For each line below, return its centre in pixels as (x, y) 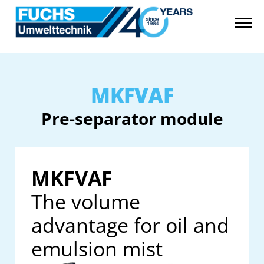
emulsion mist (97, 249)
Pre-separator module (132, 118)
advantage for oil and (130, 225)
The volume (86, 202)
